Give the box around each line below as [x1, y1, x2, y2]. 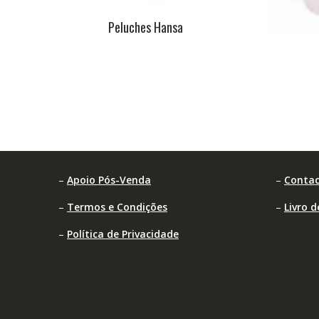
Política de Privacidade [67, 226, 179, 241]
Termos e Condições [67, 199, 167, 214]
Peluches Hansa [108, 18, 183, 37]
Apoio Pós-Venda [67, 172, 151, 187]
